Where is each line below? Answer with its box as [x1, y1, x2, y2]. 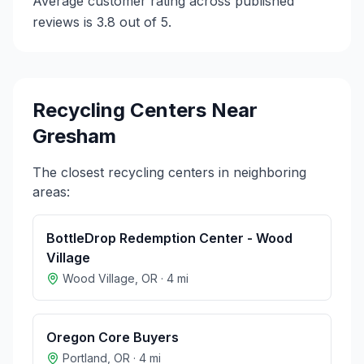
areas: [32, 184, 70, 200]
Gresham [32, 124, 116, 148]
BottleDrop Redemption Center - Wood [46, 230, 292, 246]
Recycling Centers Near [32, 98, 258, 122]
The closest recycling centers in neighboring [32, 164, 306, 180]
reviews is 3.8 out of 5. [32, 14, 171, 30]
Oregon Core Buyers [46, 329, 179, 345]
